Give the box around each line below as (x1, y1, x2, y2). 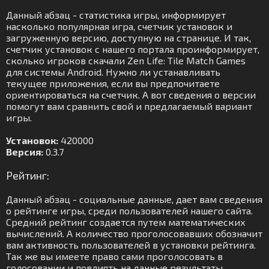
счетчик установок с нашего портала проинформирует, (6, 43, 259, 55)
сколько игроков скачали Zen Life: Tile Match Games (6, 55, 246, 66)
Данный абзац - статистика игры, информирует (6, 9, 226, 20)
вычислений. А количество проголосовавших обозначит (6, 228, 262, 239)
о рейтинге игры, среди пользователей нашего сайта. (6, 205, 253, 216)
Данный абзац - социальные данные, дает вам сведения (6, 193, 262, 205)
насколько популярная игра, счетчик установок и (6, 20, 232, 32)
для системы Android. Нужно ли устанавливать (6, 66, 220, 77)
